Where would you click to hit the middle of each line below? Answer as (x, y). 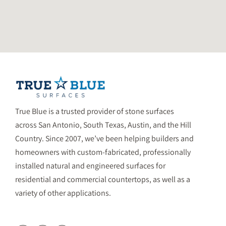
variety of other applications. (63, 193)
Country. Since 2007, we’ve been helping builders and (104, 138)
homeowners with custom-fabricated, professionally (103, 152)
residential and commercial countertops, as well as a (103, 179)
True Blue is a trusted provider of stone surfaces (95, 111)
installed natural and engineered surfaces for (90, 165)
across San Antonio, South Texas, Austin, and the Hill (103, 125)
